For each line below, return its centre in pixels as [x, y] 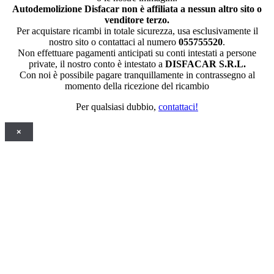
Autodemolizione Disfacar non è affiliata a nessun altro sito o [137, 9]
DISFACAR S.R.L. [205, 64]
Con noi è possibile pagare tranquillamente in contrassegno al [137, 75]
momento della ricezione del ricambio [137, 86]
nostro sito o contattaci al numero [114, 42]
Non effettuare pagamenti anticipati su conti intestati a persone [137, 53]
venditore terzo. [137, 20]
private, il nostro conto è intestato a [97, 64]
